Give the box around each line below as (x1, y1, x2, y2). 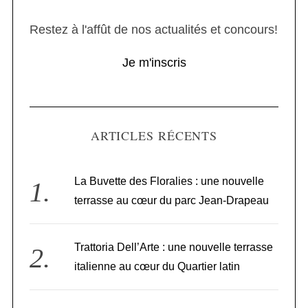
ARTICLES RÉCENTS (90, 127, 218, 144)
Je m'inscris (122, 56, 186, 70)
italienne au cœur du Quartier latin (74, 261, 241, 273)
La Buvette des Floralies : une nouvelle (74, 175, 265, 188)
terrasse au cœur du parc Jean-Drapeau (74, 195, 269, 207)
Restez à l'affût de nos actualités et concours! (29, 23, 278, 37)
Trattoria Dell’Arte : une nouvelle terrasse (74, 241, 274, 254)
